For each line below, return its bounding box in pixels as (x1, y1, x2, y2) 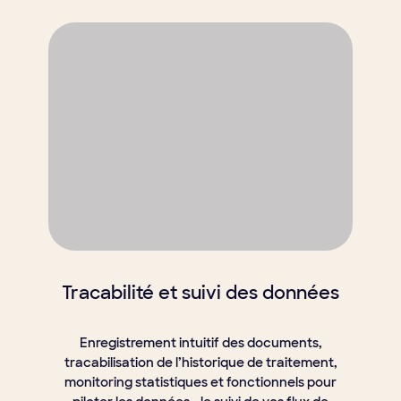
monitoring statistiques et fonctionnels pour (64, 374, 337, 391)
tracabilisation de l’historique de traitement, (64, 354, 337, 371)
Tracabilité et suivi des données (62, 281, 339, 305)
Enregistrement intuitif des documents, (79, 335, 322, 352)
